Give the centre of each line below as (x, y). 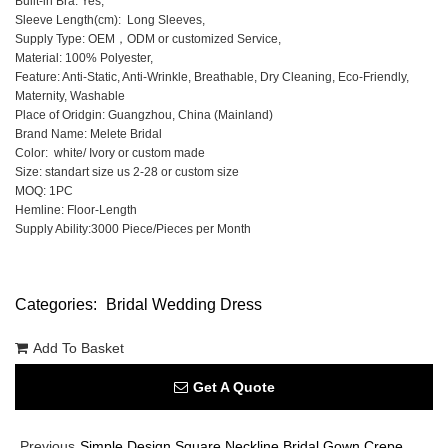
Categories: (58, 305)
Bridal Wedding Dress (184, 305)
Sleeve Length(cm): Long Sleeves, (110, 20)
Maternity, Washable (70, 96)
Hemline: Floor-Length (76, 210)
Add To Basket (78, 348)
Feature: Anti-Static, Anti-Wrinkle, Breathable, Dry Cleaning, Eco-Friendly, (212, 77)
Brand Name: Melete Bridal (88, 134)
